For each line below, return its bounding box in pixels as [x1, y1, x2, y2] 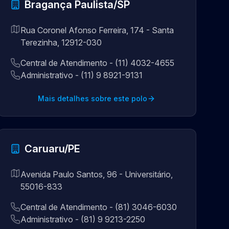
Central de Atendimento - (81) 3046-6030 [20, 202, 177, 212]
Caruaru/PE [24, 143, 80, 155]
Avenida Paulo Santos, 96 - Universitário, [20, 169, 173, 179]
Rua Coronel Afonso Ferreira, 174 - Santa [20, 25, 174, 35]
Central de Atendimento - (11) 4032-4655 [20, 58, 174, 68]
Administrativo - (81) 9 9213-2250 [20, 214, 145, 224]
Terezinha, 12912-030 [20, 37, 102, 48]
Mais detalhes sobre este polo [38, 94, 148, 103]
